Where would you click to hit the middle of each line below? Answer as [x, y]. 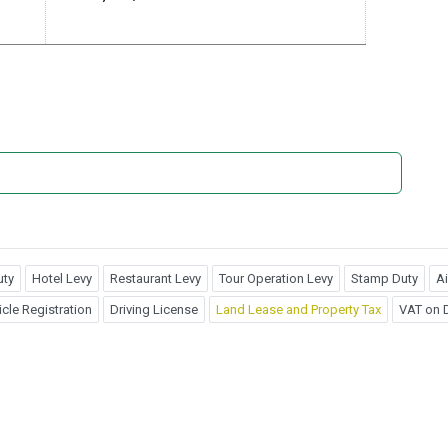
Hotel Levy [62, 278]
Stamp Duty [384, 278]
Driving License [154, 309]
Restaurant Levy [155, 278]
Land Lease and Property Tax [298, 309]
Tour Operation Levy [276, 278]
